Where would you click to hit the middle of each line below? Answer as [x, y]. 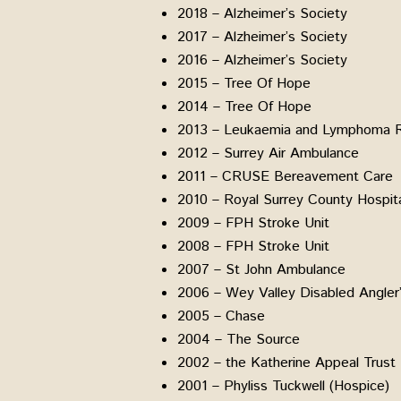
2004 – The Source [239, 339]
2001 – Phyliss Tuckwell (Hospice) [283, 386]
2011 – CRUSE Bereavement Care [285, 176]
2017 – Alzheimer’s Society [262, 37]
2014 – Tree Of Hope [244, 107]
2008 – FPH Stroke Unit [253, 246]
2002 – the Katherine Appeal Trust [286, 363]
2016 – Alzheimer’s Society [262, 60]
